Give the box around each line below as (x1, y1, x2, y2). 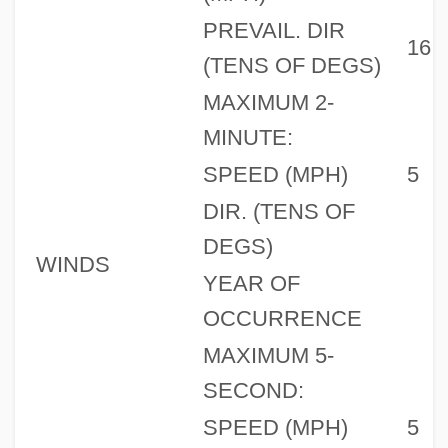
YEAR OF (202, 270, 300, 296)
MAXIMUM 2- (202, 89, 334, 115)
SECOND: (202, 377, 304, 403)
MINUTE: (202, 124, 293, 150)
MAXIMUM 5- (202, 342, 334, 368)
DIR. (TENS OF (202, 198, 355, 224)
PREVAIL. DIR (202, 17, 345, 43)
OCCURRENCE (202, 305, 362, 331)
